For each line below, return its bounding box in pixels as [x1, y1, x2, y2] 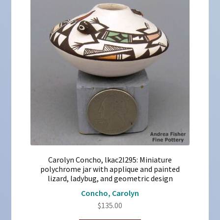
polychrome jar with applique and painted [40, 164, 180, 174]
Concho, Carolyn [81, 188, 139, 198]
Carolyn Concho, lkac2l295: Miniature [48, 154, 172, 165]
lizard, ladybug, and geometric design [47, 173, 173, 183]
